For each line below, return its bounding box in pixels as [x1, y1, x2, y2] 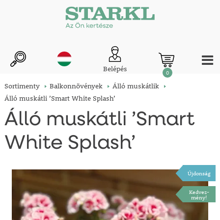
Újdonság [188, 169, 211, 177]
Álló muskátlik [112, 82, 159, 91]
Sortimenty [4, 82, 40, 91]
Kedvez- [189, 188, 210, 195]
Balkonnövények [49, 82, 103, 91]
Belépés [103, 64, 127, 74]
